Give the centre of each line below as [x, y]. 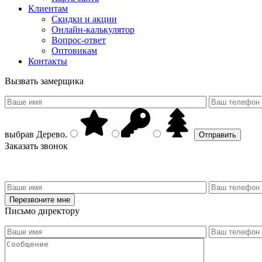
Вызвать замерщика [44, 81]
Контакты [48, 61]
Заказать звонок [36, 146]
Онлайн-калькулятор [93, 29]
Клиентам [48, 8]
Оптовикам [74, 50]
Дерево [49, 134]
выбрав [19, 134]
